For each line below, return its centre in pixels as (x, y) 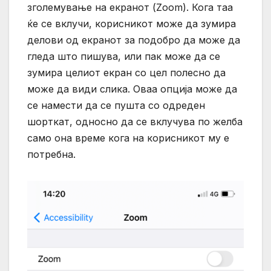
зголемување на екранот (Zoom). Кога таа (130, 8)
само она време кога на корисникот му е (128, 138)
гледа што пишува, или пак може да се (124, 57)
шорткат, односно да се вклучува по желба (135, 122)
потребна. (51, 155)
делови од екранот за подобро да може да (134, 40)
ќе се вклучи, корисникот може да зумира (132, 24)
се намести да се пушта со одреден (116, 106)
